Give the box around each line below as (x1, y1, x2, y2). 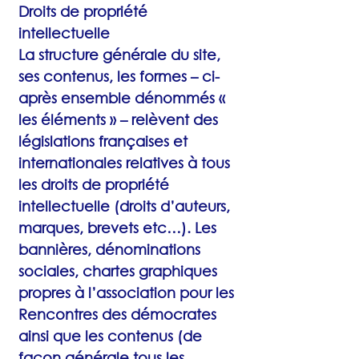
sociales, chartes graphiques (18, 262, 217, 280)
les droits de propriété (18, 175, 169, 193)
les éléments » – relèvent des (18, 111, 218, 128)
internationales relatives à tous (18, 154, 230, 171)
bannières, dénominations (18, 240, 200, 258)
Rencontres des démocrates (18, 305, 216, 323)
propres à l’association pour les (18, 284, 234, 301)
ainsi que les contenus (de (18, 327, 202, 345)
